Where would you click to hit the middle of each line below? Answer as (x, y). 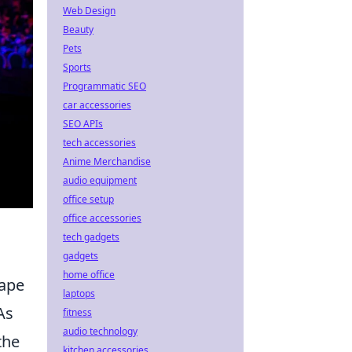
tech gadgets (91, 237)
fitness (77, 312)
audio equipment (100, 180)
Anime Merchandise (107, 161)
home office (89, 275)
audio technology (100, 331)
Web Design (89, 11)
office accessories (102, 218)
